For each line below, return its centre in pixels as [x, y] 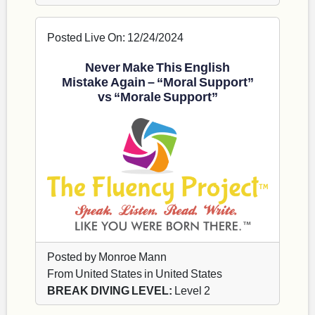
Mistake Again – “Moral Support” [157, 81]
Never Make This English [157, 66]
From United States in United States [135, 273]
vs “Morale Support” [157, 96]
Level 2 [191, 290]
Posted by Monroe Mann [107, 256]
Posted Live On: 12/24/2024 [115, 37]
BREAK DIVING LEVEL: [110, 290]
